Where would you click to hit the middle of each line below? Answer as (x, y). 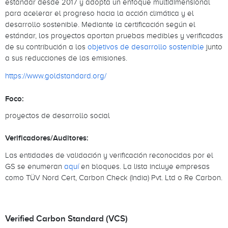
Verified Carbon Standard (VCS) (67, 219)
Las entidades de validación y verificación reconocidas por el (109, 155)
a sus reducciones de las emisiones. (67, 58)
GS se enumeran (35, 166)
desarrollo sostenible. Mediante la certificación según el (100, 24)
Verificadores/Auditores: (47, 138)
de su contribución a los (46, 46)
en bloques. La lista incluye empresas (144, 166)
